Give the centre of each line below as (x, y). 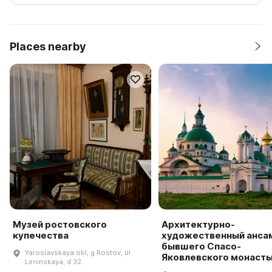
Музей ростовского (60, 225)
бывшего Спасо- (201, 246)
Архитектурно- (198, 225)
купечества (41, 236)
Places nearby (48, 46)
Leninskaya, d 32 (53, 262)
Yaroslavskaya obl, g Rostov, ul (78, 253)
